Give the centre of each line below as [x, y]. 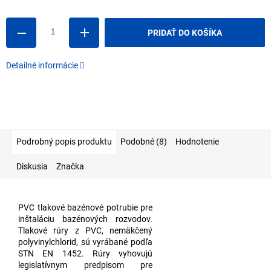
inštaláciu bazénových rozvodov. [86, 219]
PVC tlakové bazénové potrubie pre [86, 208]
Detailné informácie [42, 66]
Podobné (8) [144, 142]
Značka [70, 167]
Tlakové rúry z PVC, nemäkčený [86, 231]
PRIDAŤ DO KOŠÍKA [184, 33]
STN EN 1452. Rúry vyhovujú [86, 254]
